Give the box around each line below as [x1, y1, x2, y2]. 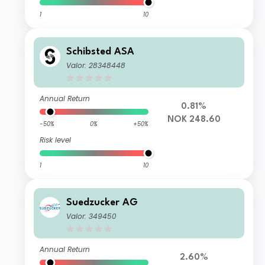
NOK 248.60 [167, 115, 221, 125]
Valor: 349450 [66, 211, 117, 222]
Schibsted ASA [66, 47, 135, 57]
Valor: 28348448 [66, 60, 126, 71]
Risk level [40, 135, 72, 146]
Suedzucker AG [66, 198, 138, 208]
